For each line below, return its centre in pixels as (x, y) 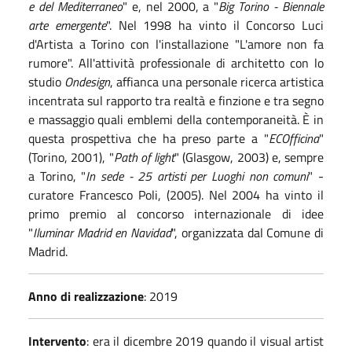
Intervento (57, 341)
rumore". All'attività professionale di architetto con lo (176, 62)
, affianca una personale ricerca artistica (217, 81)
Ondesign (87, 81)
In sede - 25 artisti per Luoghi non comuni (197, 176)
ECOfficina (294, 138)
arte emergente (67, 25)
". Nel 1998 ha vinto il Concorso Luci (214, 25)
